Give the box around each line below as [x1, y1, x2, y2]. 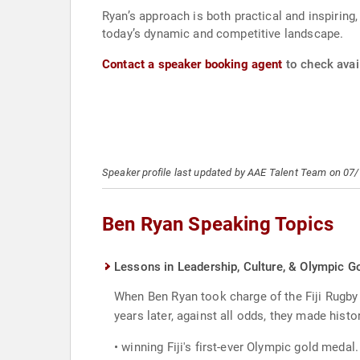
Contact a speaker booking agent [102, 57, 283, 72]
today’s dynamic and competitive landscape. [102, 27, 344, 41]
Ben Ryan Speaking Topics [102, 213, 333, 235]
